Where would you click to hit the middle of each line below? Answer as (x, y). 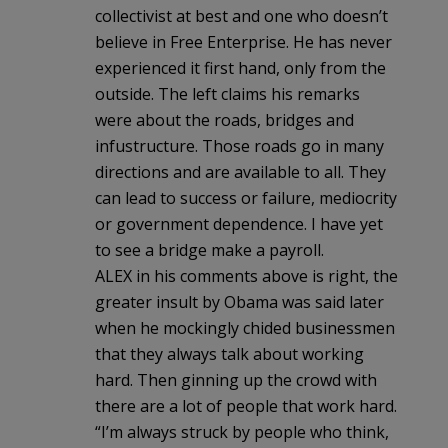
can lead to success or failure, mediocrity (246, 197)
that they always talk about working (229, 353)
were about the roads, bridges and (224, 119)
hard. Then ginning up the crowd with (236, 379)
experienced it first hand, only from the (240, 67)
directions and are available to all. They (240, 171)
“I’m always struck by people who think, (242, 431)
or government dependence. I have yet (239, 223)
